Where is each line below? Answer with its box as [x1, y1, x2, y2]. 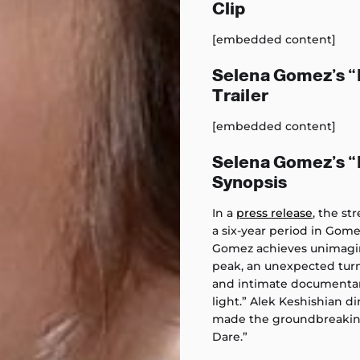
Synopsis [212, 173, 287, 192]
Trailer [212, 86, 268, 105]
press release [236, 206, 313, 221]
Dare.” [212, 329, 247, 345]
